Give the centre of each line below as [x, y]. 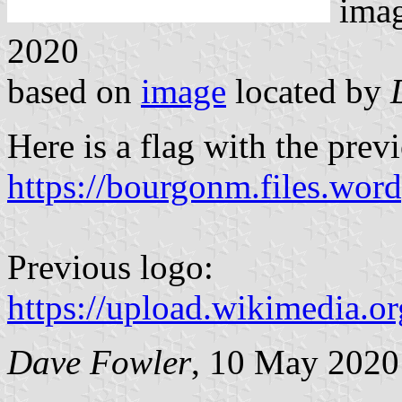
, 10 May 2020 [295, 362]
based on [74, 91]
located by [308, 91]
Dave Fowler [99, 362]
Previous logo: [110, 267]
